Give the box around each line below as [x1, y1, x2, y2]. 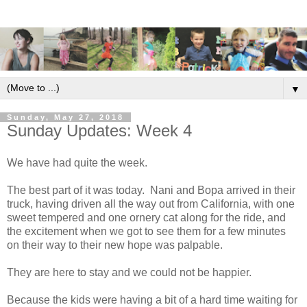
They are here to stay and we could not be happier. [7, 267, 251, 279]
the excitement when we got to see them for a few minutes [7, 225, 286, 238]
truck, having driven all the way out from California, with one [7, 198, 295, 210]
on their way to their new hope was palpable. [7, 239, 225, 251]
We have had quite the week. [7, 157, 147, 169]
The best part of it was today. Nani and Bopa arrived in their [7, 184, 295, 197]
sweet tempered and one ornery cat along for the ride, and [7, 212, 286, 224]
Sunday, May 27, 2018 [7, 112, 124, 121]
